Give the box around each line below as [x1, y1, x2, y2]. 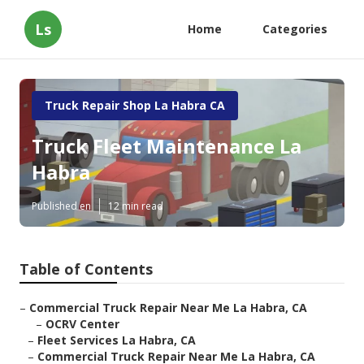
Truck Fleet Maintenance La [32, 132, 301, 160]
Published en [32, 199, 91, 214]
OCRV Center [45, 316, 119, 332]
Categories [262, 21, 327, 37]
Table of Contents [19, 259, 153, 279]
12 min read [108, 199, 163, 214]
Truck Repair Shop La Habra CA [45, 97, 225, 113]
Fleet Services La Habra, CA [37, 332, 196, 349]
